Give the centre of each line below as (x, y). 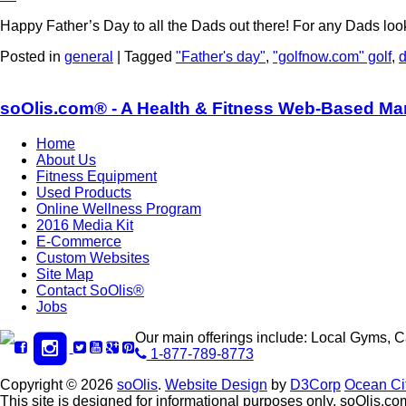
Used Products (84, 192)
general (89, 57)
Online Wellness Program (119, 208)
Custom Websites (93, 257)
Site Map (65, 274)
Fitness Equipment (97, 176)
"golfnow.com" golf (332, 57)
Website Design (216, 384)
